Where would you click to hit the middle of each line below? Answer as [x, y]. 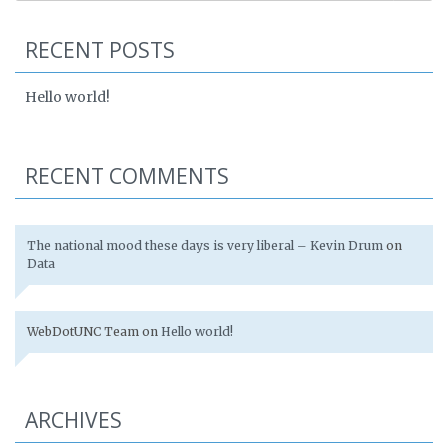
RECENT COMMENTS [127, 176]
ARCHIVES [73, 420]
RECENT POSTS [100, 50]
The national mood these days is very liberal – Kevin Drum [205, 245]
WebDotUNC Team [83, 331]
